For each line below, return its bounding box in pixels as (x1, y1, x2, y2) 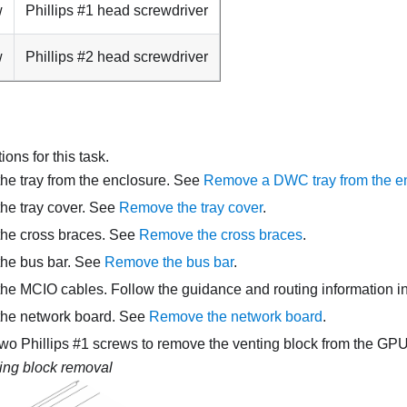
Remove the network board (149, 308, 323, 324)
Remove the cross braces (139, 226, 303, 243)
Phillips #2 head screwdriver (25, 48, 208, 65)
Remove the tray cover (119, 199, 263, 215)
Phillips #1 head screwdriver (25, 2, 208, 18)
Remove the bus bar (104, 253, 233, 270)
